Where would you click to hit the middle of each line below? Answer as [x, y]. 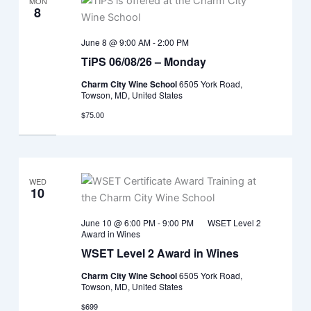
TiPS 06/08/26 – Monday [143, 62]
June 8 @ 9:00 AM [116, 42]
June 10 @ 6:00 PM [118, 222]
